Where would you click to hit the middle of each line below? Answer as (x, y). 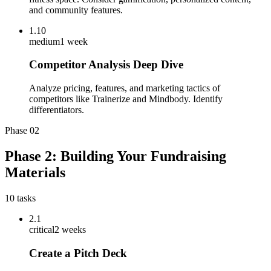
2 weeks (70, 229)
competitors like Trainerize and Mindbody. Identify (126, 99)
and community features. (76, 10)
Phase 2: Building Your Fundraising (116, 156)
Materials (35, 172)
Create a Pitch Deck (78, 253)
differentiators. (57, 110)
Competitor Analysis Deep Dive (106, 65)
